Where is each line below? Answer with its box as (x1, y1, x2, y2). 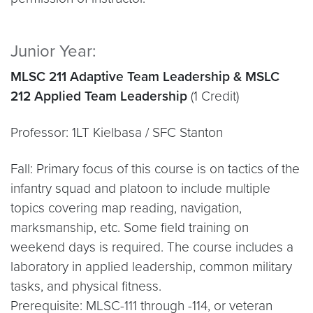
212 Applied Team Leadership (10, 88, 187, 104)
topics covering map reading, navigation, (10, 200, 242, 216)
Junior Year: (10, 41, 96, 61)
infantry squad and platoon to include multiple (10, 180, 270, 196)
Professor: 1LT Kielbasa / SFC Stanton (10, 124, 223, 140)
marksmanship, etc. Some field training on (10, 219, 249, 235)
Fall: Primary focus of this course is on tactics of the (10, 161, 300, 177)
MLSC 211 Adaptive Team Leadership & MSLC (10, 68, 279, 85)
